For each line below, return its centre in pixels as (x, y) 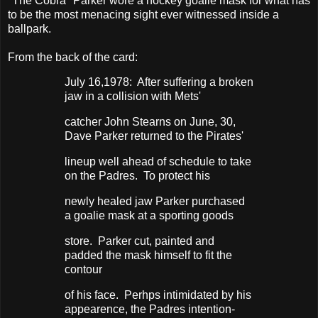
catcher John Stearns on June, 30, (150, 122)
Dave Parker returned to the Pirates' (155, 136)
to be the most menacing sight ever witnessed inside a (143, 14)
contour (85, 269)
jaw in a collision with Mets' (134, 97)
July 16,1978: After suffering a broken (159, 82)
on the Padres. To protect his (139, 176)
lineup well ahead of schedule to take (158, 162)
